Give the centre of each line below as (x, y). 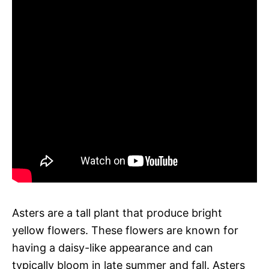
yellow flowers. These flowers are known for (125, 230)
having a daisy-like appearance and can (113, 247)
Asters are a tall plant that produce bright (117, 213)
